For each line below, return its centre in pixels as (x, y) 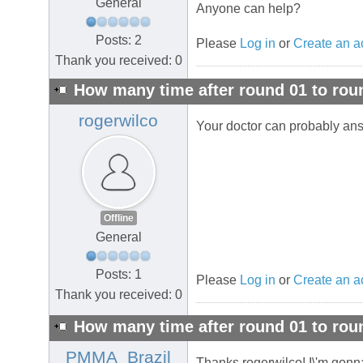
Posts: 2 (118, 40)
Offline (118, 218)
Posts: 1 (118, 274)
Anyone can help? (248, 9)
